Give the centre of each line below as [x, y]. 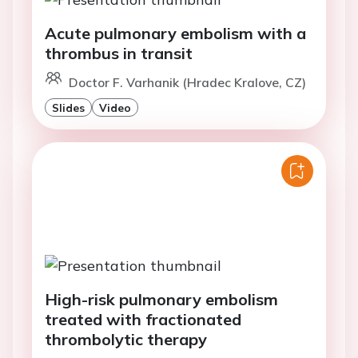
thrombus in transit [119, 54]
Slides [68, 108]
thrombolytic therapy [126, 339]
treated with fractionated [143, 319]
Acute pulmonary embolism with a [175, 34]
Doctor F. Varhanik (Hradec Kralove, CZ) [187, 83]
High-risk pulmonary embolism [161, 299]
